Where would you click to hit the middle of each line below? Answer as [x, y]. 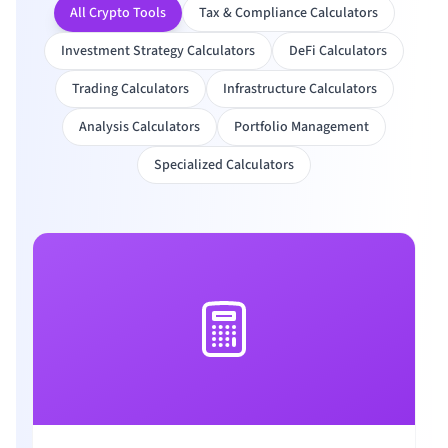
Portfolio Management [301, 127]
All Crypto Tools [117, 13]
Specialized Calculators [224, 165]
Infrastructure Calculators [299, 89]
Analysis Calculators [139, 127]
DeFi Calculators [338, 51]
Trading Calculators [130, 89]
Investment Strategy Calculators [158, 51]
